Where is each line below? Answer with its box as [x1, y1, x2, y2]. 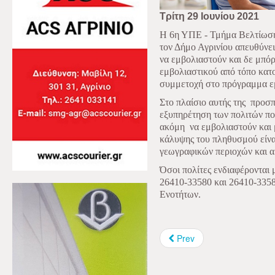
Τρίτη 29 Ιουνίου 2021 [160, 10, 259, 21]
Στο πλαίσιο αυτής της [160, 96, 246, 107]
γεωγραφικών [160, 145, 213, 157]
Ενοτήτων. [160, 188, 201, 199]
